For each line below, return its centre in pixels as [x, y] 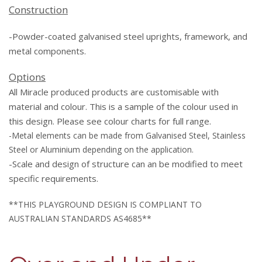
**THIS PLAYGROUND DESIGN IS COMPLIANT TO [105, 205]
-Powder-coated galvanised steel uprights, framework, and [128, 37]
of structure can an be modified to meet [161, 164]
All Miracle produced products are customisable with [114, 92]
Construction [38, 10]
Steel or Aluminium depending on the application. [101, 150]
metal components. [47, 51]
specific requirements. [54, 179]
